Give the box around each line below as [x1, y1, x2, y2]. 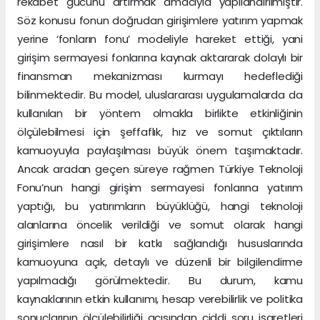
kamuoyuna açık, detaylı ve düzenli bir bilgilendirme [17, 254, 303, 270]
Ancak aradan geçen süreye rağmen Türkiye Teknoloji [17, 161, 303, 177]
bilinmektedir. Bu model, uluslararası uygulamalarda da [17, 87, 303, 103]
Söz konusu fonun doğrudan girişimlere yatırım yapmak [17, 13, 303, 29]
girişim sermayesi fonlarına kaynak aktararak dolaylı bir [17, 50, 303, 66]
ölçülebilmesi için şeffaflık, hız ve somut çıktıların [17, 124, 303, 140]
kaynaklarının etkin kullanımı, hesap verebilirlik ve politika [17, 291, 303, 307]
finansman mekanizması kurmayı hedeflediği [17, 69, 303, 84]
